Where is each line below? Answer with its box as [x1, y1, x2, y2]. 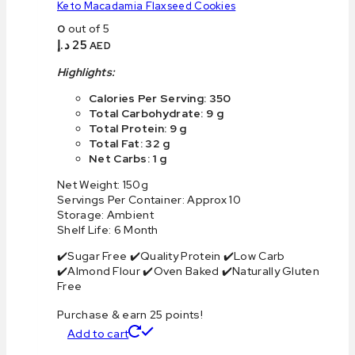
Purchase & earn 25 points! [57, 307, 203, 322]
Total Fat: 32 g [89, 136, 170, 151]
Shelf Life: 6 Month [57, 222, 158, 237]
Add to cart [67, 326, 129, 341]
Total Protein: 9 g [89, 120, 187, 136]
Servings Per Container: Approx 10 [57, 192, 241, 207]
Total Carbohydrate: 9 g [89, 105, 223, 120]
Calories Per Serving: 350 [89, 90, 231, 105]
